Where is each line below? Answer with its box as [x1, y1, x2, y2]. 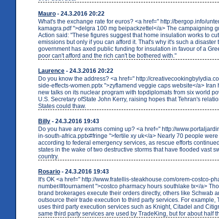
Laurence [38, 67, 65, 74]
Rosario [38, 168, 60, 175]
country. [38, 153, 59, 160]
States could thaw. [38, 102, 86, 109]
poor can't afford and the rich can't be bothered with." [38, 52, 176, 59]
